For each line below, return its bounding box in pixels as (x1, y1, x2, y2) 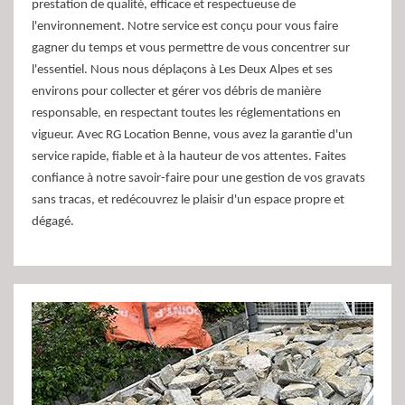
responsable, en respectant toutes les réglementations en (32, 107, 341, 121)
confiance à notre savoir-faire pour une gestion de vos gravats (32, 172, 365, 186)
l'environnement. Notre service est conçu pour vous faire (32, 20, 338, 34)
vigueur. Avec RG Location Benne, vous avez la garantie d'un (32, 128, 353, 143)
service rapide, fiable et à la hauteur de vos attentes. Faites (32, 150, 346, 165)
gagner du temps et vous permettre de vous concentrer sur (32, 42, 350, 56)
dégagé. (32, 215, 74, 230)
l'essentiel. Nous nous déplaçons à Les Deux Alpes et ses (32, 63, 333, 78)
